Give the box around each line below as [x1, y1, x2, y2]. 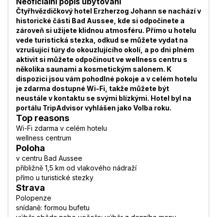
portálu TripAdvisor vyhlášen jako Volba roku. [16, 104, 171, 112]
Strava [16, 183, 45, 193]
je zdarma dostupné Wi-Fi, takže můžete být [16, 84, 169, 93]
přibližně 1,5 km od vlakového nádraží [16, 164, 137, 172]
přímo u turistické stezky [16, 173, 93, 182]
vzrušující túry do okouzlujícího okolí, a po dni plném [16, 46, 194, 54]
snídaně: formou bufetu [16, 203, 90, 212]
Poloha [16, 143, 45, 154]
